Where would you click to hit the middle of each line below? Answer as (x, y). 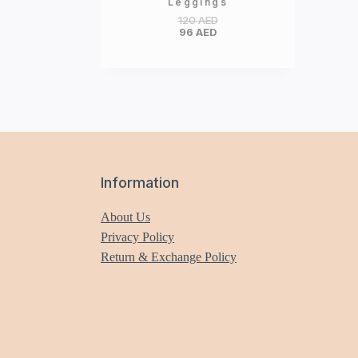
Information (140, 183)
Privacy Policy (137, 237)
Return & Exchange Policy (169, 257)
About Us (125, 217)
